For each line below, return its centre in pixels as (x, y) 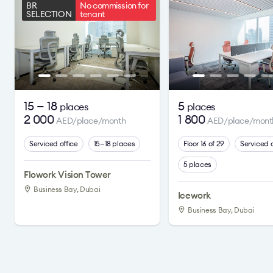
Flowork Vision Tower (67, 175)
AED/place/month (91, 121)
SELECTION (49, 14)
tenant (92, 14)
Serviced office (54, 144)
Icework (194, 195)
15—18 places (114, 144)
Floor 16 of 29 (204, 144)
